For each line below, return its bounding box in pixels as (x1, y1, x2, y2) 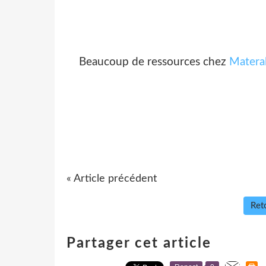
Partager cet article (66, 236, 211, 251)
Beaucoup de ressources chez (78, 56, 229, 68)
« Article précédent (66, 173, 157, 184)
